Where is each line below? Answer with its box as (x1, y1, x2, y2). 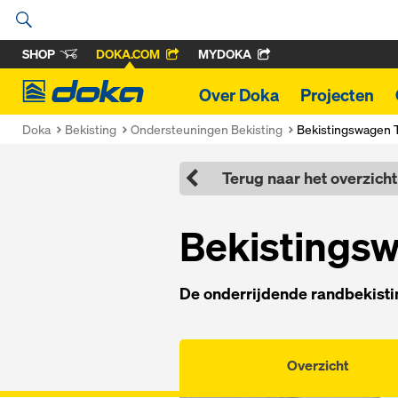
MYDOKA (198, 45, 251, 62)
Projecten (300, 84, 374, 107)
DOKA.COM (96, 45, 160, 62)
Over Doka (199, 84, 279, 107)
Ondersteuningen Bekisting (131, 121, 283, 138)
